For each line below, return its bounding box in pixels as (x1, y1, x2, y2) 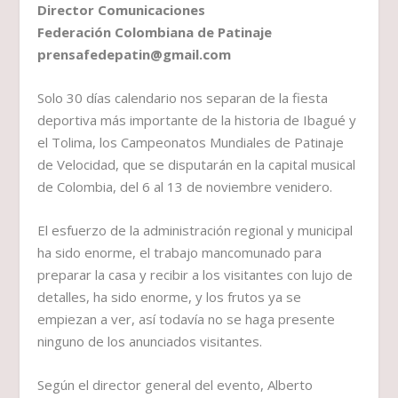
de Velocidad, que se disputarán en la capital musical (37, 155, 356, 174)
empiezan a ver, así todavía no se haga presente (37, 310, 336, 329)
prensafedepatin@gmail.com (37, 45, 232, 64)
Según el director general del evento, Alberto (37, 376, 314, 394)
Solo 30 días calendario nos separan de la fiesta (37, 89, 329, 107)
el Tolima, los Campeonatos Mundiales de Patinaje (37, 133, 345, 152)
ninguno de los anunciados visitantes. (37, 332, 263, 351)
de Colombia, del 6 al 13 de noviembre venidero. (37, 178, 333, 196)
